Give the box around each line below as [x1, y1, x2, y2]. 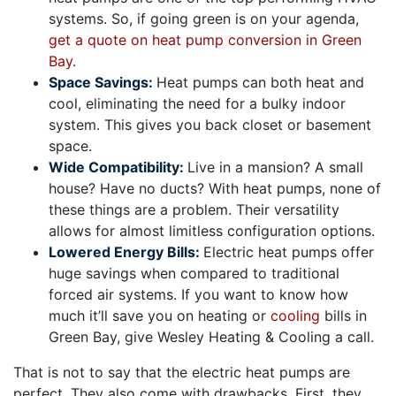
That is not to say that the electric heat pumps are [13, 363, 350, 381]
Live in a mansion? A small [187, 158, 363, 176]
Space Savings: [49, 73, 156, 91]
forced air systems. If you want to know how [49, 286, 348, 303]
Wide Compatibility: [49, 158, 187, 176]
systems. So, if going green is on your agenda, [49, 10, 359, 27]
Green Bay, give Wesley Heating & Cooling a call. [49, 328, 374, 346]
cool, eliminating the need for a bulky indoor [49, 95, 346, 112]
